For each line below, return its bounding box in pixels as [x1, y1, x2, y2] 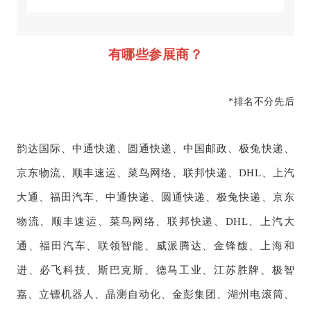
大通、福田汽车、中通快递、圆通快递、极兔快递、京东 [16, 192, 295, 203]
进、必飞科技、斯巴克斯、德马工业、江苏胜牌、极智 [16, 264, 295, 276]
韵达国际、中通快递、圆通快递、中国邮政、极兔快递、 [16, 143, 295, 155]
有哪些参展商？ [108, 47, 203, 62]
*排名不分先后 [228, 96, 295, 108]
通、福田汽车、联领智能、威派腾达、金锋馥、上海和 [16, 240, 295, 252]
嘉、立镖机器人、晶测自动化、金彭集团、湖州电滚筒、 [16, 289, 295, 301]
